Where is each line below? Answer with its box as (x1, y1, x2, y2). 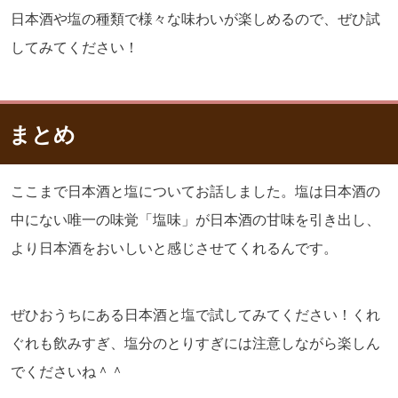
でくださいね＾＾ (11, 363, 124, 379)
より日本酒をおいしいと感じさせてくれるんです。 (11, 240, 338, 256)
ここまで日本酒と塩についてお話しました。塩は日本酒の (11, 183, 380, 199)
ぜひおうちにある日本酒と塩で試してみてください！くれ (11, 306, 380, 322)
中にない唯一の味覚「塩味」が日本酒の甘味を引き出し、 (11, 211, 380, 227)
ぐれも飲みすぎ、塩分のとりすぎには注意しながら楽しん (11, 335, 380, 351)
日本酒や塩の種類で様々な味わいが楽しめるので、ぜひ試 (11, 11, 380, 27)
